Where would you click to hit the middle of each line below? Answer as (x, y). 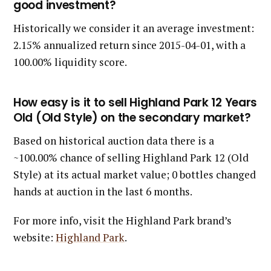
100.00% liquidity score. (70, 62)
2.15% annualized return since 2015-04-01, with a (129, 45)
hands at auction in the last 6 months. (103, 191)
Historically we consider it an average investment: (134, 28)
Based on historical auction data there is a (114, 140)
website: (34, 237)
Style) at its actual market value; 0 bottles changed (135, 174)
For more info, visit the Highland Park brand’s (122, 220)
